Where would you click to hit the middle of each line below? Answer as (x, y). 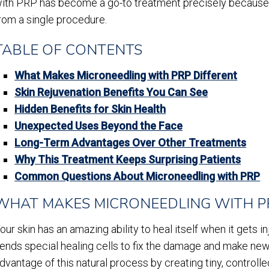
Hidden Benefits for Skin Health (90, 109)
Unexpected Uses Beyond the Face (99, 126)
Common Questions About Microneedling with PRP (138, 176)
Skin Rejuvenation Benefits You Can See (111, 92)
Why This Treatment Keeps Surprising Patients (128, 159)
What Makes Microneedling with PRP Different (126, 75)
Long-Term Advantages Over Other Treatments (131, 143)
